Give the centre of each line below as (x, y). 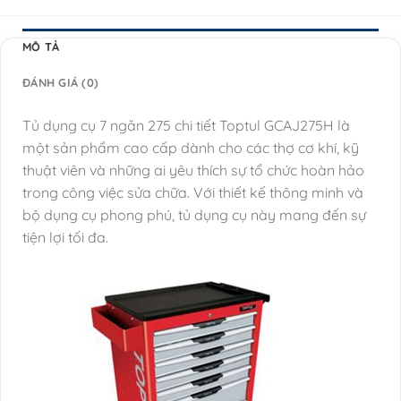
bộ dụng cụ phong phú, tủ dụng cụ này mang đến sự (194, 214)
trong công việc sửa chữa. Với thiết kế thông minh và (193, 192)
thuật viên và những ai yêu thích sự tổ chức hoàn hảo (193, 170)
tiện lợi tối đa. (65, 237)
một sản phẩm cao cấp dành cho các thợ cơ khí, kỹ (191, 147)
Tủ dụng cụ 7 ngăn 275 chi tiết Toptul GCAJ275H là (186, 125)
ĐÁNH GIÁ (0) (61, 82)
